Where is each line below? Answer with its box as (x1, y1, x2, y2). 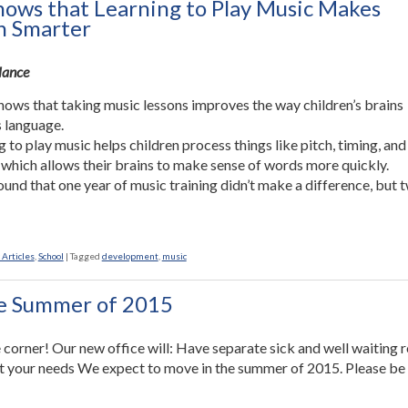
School (37, 250, 64, 261)
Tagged (69, 250, 100, 261)
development (101, 250, 158, 261)
